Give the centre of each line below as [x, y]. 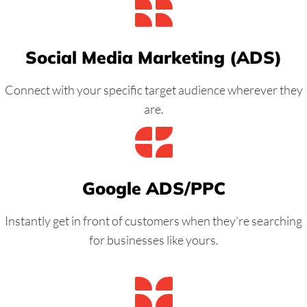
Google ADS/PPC [153, 188]
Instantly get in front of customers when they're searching [153, 220]
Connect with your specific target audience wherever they [153, 89]
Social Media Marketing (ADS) [153, 57]
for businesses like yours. [153, 240]
